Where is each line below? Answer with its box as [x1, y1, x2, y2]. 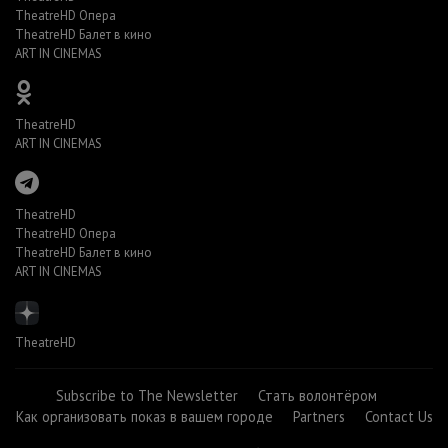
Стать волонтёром [257, 386, 377, 405]
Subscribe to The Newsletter [55, 386, 238, 405]
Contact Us [364, 407, 433, 426]
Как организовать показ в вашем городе [15, 407, 273, 426]
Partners [292, 407, 345, 426]
